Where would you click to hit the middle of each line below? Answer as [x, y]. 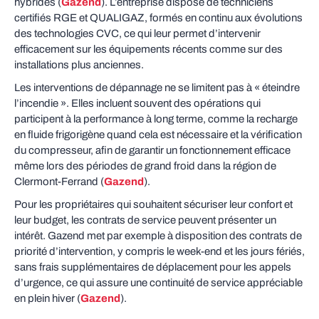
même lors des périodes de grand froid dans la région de [145, 166]
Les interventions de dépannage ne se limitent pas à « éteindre [157, 88]
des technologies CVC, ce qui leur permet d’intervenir [137, 33]
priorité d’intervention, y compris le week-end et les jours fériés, [159, 251]
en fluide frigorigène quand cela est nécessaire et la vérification [158, 135]
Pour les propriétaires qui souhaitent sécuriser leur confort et [153, 204]
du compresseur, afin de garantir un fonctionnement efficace [152, 150]
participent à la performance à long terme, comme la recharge [156, 119]
